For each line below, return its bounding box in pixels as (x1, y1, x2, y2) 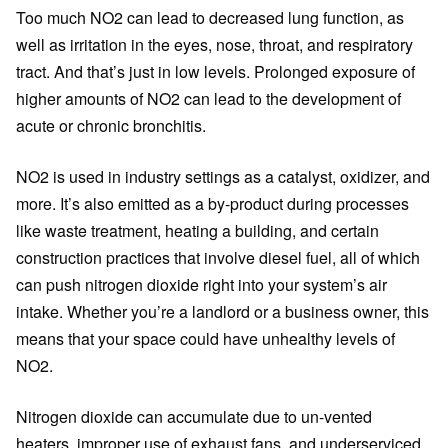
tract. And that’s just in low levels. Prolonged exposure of (16, 60, 415, 83)
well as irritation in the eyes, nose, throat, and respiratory (16, 33, 413, 56)
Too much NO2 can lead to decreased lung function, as (16, 6, 404, 29)
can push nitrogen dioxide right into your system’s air (16, 273, 387, 296)
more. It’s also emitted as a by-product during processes (16, 192, 409, 215)
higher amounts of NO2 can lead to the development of (16, 87, 401, 110)
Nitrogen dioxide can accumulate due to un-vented (16, 405, 372, 428)
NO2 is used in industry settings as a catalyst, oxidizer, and (16, 165, 430, 188)
